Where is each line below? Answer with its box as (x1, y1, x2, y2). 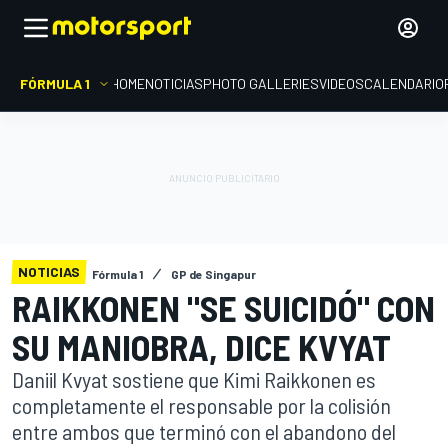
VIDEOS (319, 75, 364, 92)
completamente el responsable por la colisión (12, 392, 391, 418)
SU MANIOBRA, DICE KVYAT (12, 325, 391, 368)
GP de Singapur (171, 267, 256, 281)
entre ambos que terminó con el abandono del (12, 418, 396, 444)
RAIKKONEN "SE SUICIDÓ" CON (12, 286, 435, 329)
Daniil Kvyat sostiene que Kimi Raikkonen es (12, 366, 376, 392)
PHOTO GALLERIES (203, 75, 319, 92)
